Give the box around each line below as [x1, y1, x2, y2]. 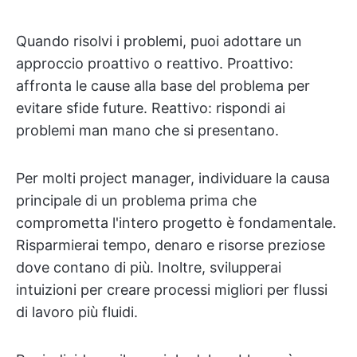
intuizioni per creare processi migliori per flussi [16, 281, 328, 298]
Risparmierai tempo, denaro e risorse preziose [16, 237, 325, 253]
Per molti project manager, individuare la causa [16, 170, 330, 186]
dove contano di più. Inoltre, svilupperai [16, 259, 281, 276]
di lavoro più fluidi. [16, 304, 138, 320]
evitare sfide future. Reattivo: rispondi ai [16, 100, 285, 116]
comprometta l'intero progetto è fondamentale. [16, 214, 336, 231]
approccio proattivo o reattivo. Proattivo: [16, 55, 293, 72]
